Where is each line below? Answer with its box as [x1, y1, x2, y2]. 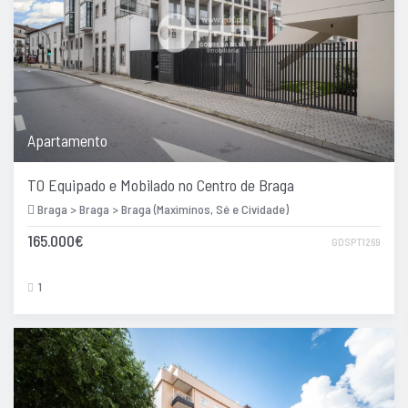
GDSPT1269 [331, 234, 381, 248]
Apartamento [27, 129, 107, 150]
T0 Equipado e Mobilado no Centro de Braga [27, 174, 294, 195]
